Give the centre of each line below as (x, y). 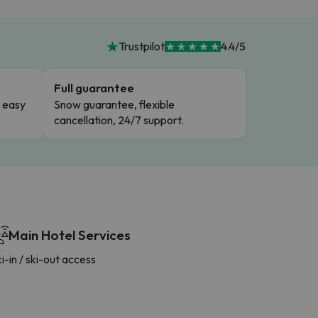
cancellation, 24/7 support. (119, 120)
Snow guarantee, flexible (114, 104)
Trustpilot (141, 46)
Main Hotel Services (70, 235)
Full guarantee (94, 87)
